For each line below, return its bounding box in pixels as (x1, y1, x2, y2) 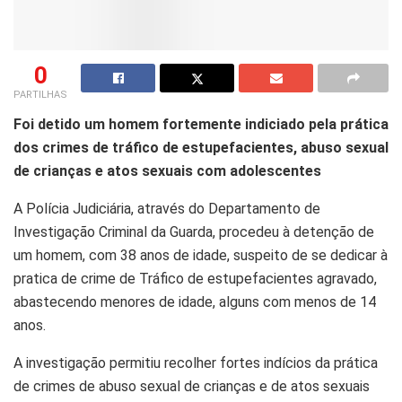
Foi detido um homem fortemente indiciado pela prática (13, 115, 389, 133)
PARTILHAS (13, 88, 67, 100)
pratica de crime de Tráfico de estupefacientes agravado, (13, 269, 377, 287)
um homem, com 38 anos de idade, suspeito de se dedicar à (13, 246, 388, 264)
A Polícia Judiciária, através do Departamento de (13, 199, 320, 217)
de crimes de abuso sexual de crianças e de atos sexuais (13, 377, 370, 395)
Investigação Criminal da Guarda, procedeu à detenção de (13, 223, 374, 240)
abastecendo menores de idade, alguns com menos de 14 (13, 293, 376, 310)
